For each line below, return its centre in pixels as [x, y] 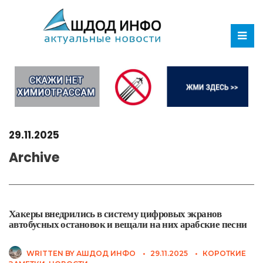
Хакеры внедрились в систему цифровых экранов [115, 213]
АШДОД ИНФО [106, 253]
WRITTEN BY [51, 253]
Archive [34, 157]
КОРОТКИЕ [224, 253]
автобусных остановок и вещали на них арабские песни [128, 224]
